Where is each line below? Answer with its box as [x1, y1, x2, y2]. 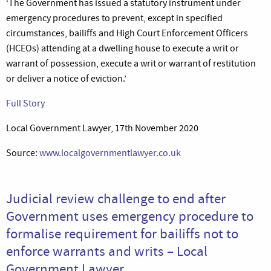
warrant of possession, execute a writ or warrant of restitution [6, 57, 256, 70]
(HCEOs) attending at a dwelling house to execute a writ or [6, 42, 239, 54]
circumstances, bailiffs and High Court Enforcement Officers [6, 27, 248, 39]
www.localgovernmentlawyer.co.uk [39, 146, 181, 159]
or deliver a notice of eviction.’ [6, 72, 126, 85]
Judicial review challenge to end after [6, 189, 226, 207]
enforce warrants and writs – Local [6, 241, 207, 260]
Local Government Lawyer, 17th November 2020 [6, 122, 198, 134]
